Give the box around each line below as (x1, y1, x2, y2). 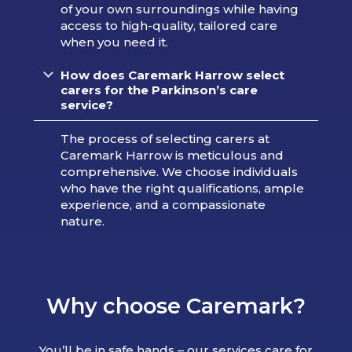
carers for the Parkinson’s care (60, 82, 258, 98)
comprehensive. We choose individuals (60, 164, 298, 180)
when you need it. (60, 35, 168, 50)
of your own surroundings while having (60, 2, 299, 17)
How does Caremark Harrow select (60, 68, 284, 83)
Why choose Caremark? (46, 293, 306, 320)
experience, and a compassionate (60, 197, 266, 213)
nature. (60, 214, 104, 229)
